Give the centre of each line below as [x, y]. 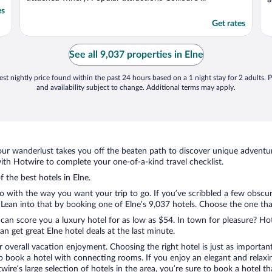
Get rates [229, 24]
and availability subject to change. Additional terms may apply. [136, 88]
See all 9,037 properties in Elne [136, 55]
